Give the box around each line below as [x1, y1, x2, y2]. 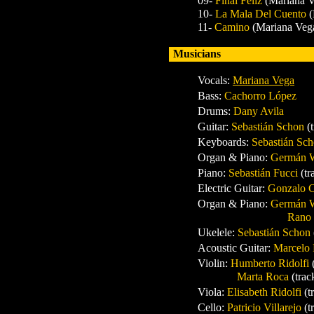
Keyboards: [198, 136, 252, 149]
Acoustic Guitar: [198, 242, 273, 254]
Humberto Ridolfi [231, 257, 312, 270]
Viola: [198, 286, 227, 299]
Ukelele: [198, 226, 238, 239]
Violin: [198, 257, 231, 270]
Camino [214, 21, 252, 34]
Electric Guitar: [198, 182, 268, 195]
